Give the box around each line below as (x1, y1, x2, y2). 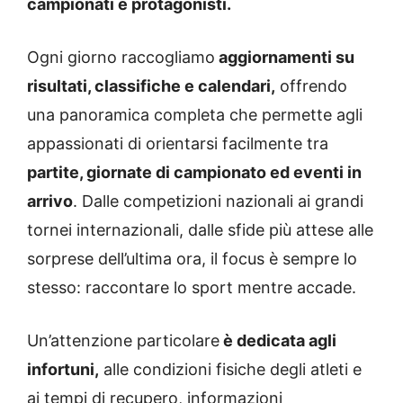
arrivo (27, 192, 73, 211)
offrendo (275, 76, 347, 96)
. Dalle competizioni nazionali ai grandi (73, 192, 363, 211)
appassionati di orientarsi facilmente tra (27, 134, 328, 154)
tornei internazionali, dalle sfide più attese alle (27, 220, 373, 240)
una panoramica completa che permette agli (27, 105, 363, 125)
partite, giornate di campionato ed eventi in (27, 163, 362, 183)
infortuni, (27, 360, 99, 380)
